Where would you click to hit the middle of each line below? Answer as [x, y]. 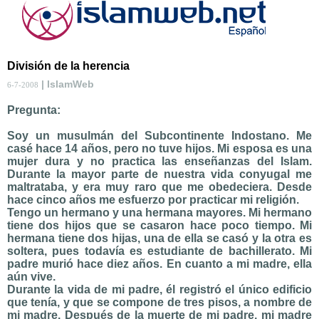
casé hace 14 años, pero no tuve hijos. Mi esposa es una [159, 148]
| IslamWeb [66, 84]
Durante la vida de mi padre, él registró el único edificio [159, 289]
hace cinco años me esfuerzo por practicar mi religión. [153, 200]
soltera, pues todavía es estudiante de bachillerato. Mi [159, 251]
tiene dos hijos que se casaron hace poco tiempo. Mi [159, 225]
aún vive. [31, 277]
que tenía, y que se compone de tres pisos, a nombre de [159, 302]
